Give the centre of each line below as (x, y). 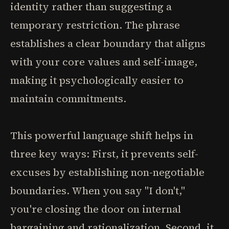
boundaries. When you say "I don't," (98, 191)
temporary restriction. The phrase (95, 25)
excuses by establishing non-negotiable (107, 172)
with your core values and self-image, (104, 62)
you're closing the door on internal (96, 209)
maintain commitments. (68, 99)
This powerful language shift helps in (102, 135)
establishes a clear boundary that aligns (108, 43)
